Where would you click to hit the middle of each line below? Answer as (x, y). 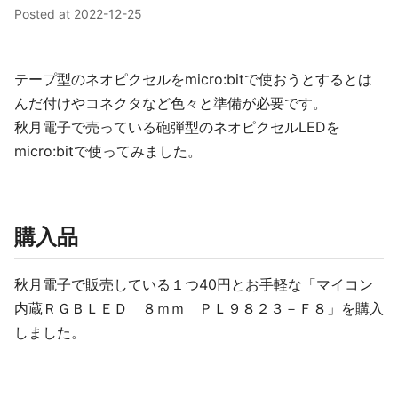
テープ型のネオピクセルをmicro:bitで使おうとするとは (193, 79)
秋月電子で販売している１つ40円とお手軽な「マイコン (194, 284)
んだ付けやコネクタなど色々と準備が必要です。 (171, 103)
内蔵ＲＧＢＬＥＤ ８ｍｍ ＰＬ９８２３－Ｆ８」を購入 (199, 308)
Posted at (44, 14)
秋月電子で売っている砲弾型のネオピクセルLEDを (177, 127)
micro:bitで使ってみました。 (108, 151)
